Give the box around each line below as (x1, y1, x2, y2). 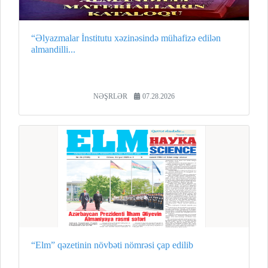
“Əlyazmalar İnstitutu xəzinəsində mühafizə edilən (31, 32, 221, 43)
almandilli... (31, 44, 75, 54)
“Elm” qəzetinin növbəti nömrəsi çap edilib (31, 239, 193, 250)
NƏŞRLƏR (93, 92, 127, 100)
